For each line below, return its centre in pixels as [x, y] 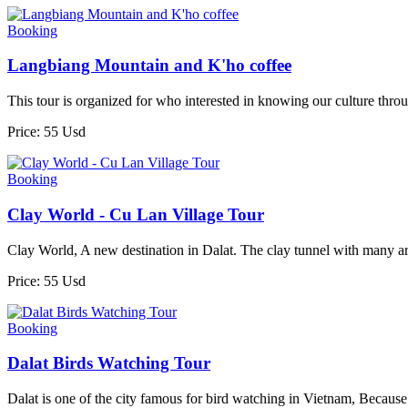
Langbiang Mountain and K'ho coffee [149, 66]
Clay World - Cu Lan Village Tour [136, 214]
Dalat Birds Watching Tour [109, 363]
